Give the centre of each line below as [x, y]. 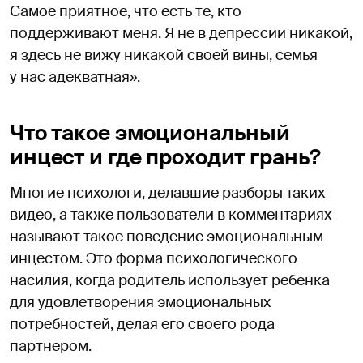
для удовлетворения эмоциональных [140, 302]
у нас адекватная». [75, 77]
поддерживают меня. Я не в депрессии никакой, [181, 33]
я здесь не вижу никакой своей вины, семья [164, 55]
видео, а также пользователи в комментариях [171, 214]
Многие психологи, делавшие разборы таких [167, 192]
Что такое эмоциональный [150, 132]
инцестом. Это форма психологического [154, 258]
